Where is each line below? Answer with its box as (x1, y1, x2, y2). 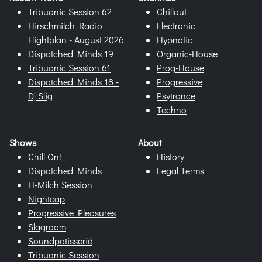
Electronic (157, 19, 195, 32)
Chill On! (28, 150, 61, 163)
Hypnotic (157, 33, 192, 46)
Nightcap (28, 192, 65, 205)
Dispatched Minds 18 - (28, 75, 119, 88)
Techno (157, 104, 187, 116)
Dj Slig (28, 89, 53, 102)
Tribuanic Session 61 (28, 61, 111, 74)
